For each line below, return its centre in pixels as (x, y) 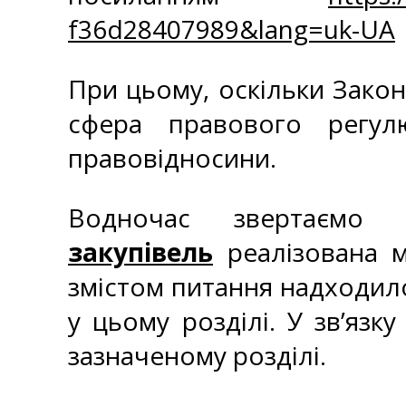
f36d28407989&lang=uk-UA (232, 29)
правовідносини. (172, 158)
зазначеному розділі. (197, 355)
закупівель (140, 252)
